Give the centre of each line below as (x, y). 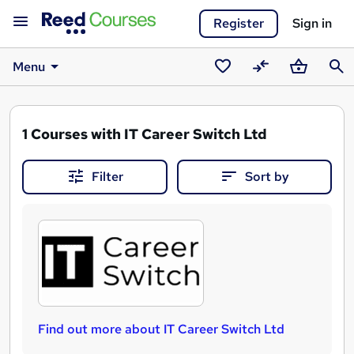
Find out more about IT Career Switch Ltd (161, 330)
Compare (275, 87)
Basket (306, 87)
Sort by (267, 177)
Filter (107, 177)
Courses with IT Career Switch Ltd (149, 134)
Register (239, 23)
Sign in (312, 23)
